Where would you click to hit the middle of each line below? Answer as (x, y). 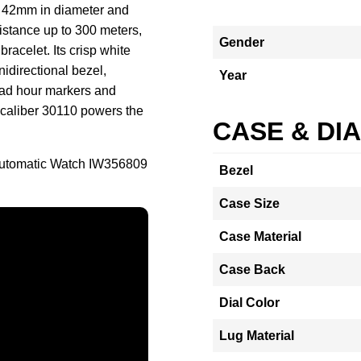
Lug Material (257, 336)
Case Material (260, 237)
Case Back (252, 270)
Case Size (249, 203)
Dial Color (249, 303)
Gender (242, 42)
